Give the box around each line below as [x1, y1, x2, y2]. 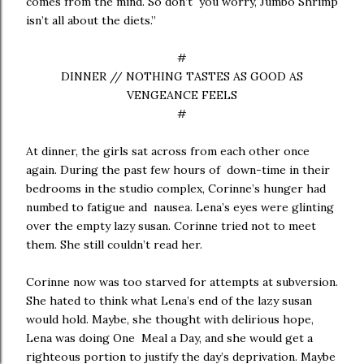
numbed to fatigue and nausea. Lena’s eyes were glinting [26, 200, 334, 214]
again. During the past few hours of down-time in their [26, 162, 330, 177]
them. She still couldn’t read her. [26, 237, 209, 252]
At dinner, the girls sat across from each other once [26, 144, 310, 158]
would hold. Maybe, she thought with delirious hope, [26, 312, 314, 327]
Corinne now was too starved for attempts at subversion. [26, 275, 338, 289]
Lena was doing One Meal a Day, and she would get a [26, 331, 313, 345]
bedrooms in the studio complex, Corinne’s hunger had [26, 181, 326, 196]
